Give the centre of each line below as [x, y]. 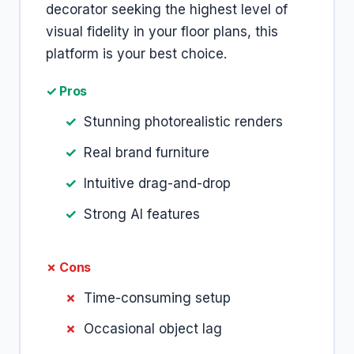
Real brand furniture [147, 153]
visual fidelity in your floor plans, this [162, 32]
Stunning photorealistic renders [183, 122]
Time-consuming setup [157, 298]
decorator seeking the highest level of [167, 9]
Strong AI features [142, 214]
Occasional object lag [153, 329]
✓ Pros [67, 91]
